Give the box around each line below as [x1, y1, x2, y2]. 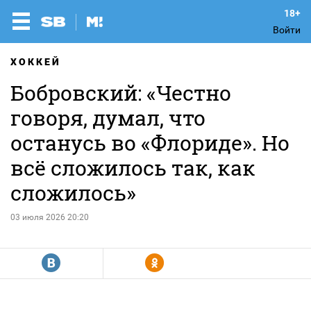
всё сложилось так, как [10, 154, 255, 181]
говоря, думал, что [10, 104, 205, 131]
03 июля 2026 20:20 [10, 212, 89, 222]
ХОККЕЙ [10, 56, 61, 67]
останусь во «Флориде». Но [10, 129, 289, 156]
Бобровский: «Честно [10, 79, 231, 106]
